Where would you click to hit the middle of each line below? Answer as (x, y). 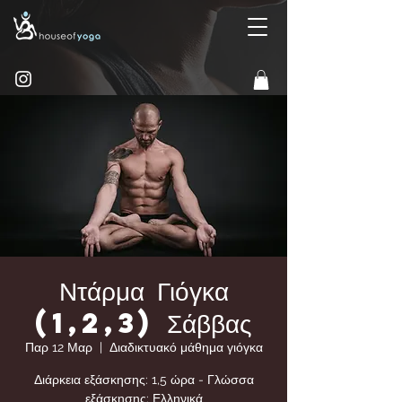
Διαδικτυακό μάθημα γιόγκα (186, 347)
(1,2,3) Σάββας (144, 323)
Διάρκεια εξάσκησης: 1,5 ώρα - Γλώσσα (144, 379)
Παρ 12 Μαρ (58, 347)
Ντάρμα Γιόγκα (144, 290)
